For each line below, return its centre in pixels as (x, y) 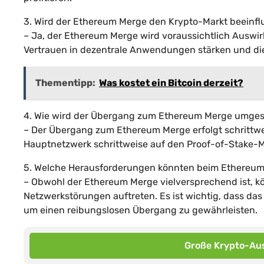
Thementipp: (65, 82)
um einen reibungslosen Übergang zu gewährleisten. (141, 210)
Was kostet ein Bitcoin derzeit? (171, 82)
